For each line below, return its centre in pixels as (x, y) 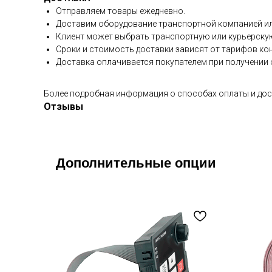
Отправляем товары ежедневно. (121, 11)
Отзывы (63, 107)
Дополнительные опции (136, 163)
